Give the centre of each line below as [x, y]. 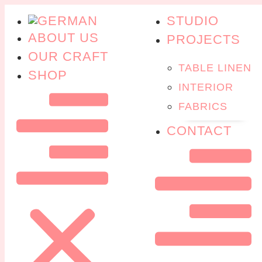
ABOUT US [63, 38]
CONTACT [199, 131]
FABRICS [203, 106]
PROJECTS [204, 39]
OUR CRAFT [68, 56]
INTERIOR [206, 87]
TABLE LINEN [215, 68]
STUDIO [193, 21]
